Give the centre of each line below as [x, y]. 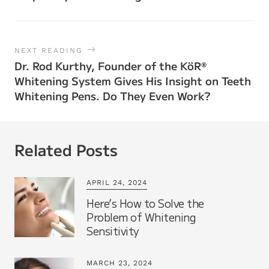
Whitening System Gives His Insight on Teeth [133, 80]
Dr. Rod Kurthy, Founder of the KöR [108, 65]
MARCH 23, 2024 [119, 263]
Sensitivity [113, 231]
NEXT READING [49, 50]
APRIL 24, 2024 [117, 183]
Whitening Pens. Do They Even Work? [112, 95]
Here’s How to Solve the [145, 203]
